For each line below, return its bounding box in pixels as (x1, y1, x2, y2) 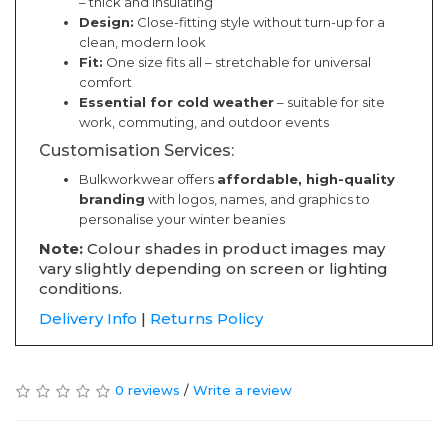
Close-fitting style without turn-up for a (134, 14, 385, 31)
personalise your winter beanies (79, 211, 285, 228)
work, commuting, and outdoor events (79, 114, 329, 131)
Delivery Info (39, 309, 137, 329)
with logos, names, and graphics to (145, 191, 370, 208)
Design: (79, 14, 134, 31)
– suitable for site (274, 94, 385, 111)
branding (79, 191, 145, 208)
